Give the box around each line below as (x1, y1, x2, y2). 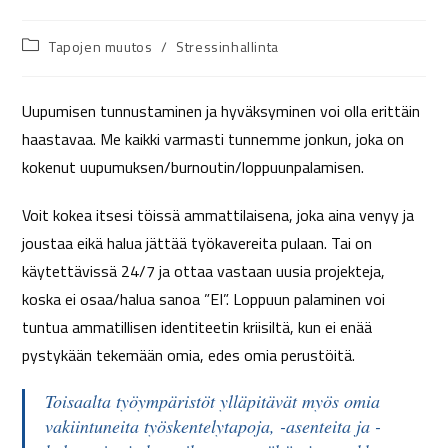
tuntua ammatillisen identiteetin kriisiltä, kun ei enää (22, 315, 373, 339)
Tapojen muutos (49, 36, 153, 57)
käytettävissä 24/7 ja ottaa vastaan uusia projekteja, (22, 259, 386, 283)
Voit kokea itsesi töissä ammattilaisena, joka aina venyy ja (22, 203, 415, 227)
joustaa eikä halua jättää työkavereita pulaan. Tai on (22, 231, 373, 255)
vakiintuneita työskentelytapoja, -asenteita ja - (45, 414, 382, 438)
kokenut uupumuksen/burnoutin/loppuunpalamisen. (22, 155, 365, 179)
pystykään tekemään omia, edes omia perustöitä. (22, 343, 356, 367)
